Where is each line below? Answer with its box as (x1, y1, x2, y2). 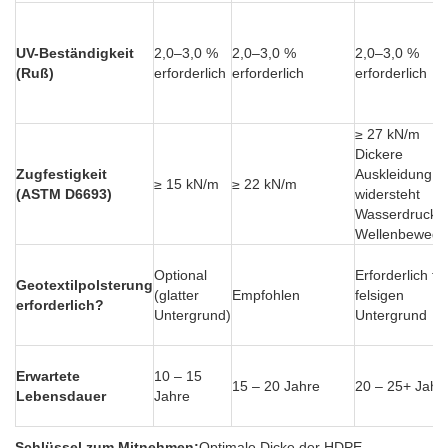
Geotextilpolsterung (16, 277, 153, 294)
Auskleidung (355, 166, 432, 183)
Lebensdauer (16, 388, 106, 405)
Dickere (355, 146, 403, 163)
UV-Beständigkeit (16, 45, 134, 62)
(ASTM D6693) (16, 186, 112, 203)
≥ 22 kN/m (232, 176, 297, 193)
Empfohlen (232, 287, 300, 304)
